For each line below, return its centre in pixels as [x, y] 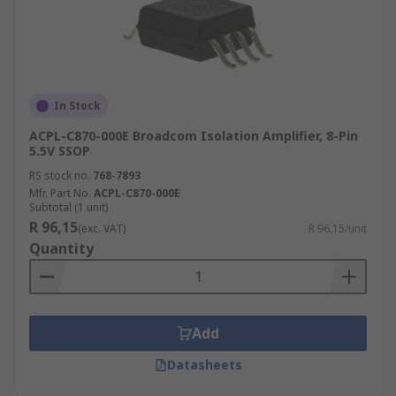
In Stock [77, 106]
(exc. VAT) [102, 228]
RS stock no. [60, 175]
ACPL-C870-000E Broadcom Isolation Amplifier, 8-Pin [194, 136]
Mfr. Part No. [60, 193]
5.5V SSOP [60, 151]
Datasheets [204, 365]
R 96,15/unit [338, 228]
